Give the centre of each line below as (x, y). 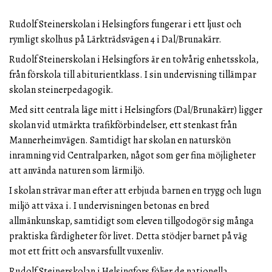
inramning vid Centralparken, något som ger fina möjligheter (132, 155)
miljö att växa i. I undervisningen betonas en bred (109, 206)
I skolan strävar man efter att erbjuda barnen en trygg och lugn (135, 190)
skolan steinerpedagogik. (61, 90)
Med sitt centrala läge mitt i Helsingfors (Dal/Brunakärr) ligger (136, 110)
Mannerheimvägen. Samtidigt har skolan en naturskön (120, 140)
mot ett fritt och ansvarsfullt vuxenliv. (87, 251)
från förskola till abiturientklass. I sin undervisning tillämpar (133, 74)
